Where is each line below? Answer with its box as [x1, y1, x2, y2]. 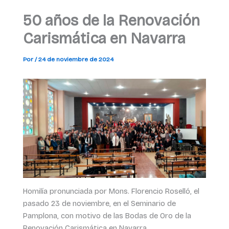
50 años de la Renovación [22, 12, 200, 30]
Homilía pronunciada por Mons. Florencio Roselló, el [22, 187, 199, 196]
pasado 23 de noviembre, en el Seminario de [22, 199, 176, 209]
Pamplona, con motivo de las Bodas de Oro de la [22, 211, 191, 221]
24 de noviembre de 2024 [38, 56, 113, 63]
